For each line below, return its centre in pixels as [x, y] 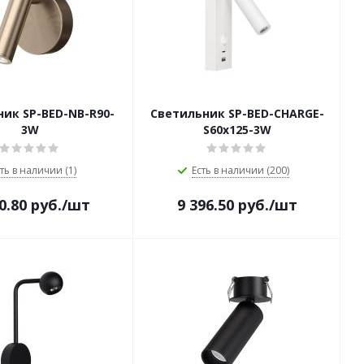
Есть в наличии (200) [240, 170]
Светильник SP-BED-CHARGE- [237, 113]
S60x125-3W [237, 130]
